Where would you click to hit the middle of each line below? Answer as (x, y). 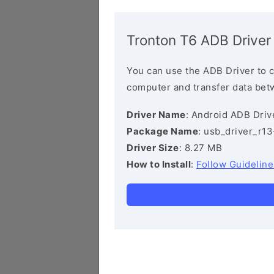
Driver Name (156, 115)
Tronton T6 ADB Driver (199, 40)
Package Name (162, 131)
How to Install (159, 164)
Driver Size (153, 148)
